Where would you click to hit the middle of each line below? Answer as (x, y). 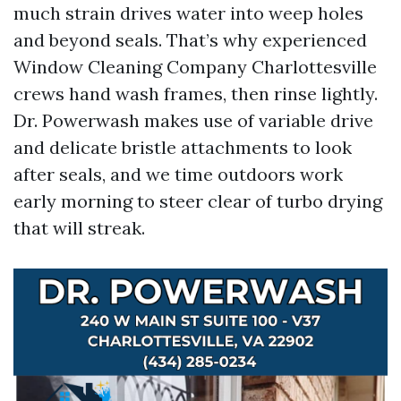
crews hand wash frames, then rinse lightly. (196, 94)
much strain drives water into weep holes (188, 13)
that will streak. (79, 228)
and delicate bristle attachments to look (183, 147)
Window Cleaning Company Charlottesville (195, 67)
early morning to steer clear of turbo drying (198, 201)
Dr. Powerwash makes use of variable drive (193, 120)
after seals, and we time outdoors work (178, 174)
